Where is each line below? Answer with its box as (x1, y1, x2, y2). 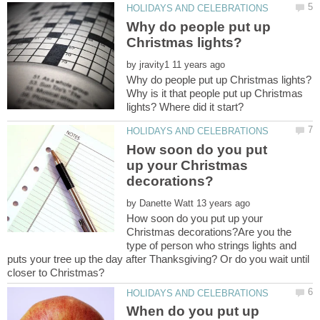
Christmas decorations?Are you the (126, 225, 292, 238)
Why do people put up (126, 19, 271, 34)
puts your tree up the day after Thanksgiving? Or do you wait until (7, 252, 309, 265)
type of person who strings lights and (126, 239, 297, 251)
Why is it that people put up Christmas (126, 86, 304, 99)
